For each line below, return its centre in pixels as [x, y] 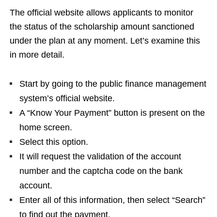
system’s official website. [67, 98]
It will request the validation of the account [100, 156]
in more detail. [37, 54]
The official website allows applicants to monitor [101, 12]
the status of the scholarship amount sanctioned [102, 26]
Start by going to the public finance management [113, 84]
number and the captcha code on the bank [101, 171]
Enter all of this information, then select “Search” [112, 200]
